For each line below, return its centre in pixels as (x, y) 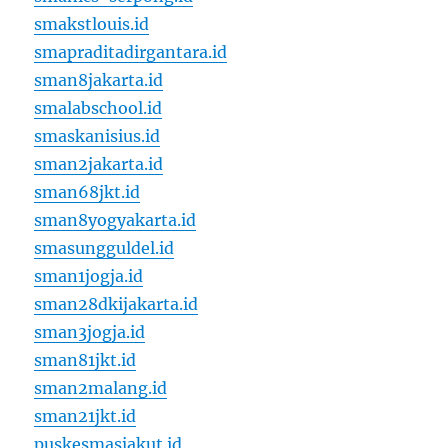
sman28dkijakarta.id (116, 304)
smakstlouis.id (92, 24)
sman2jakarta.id (99, 164)
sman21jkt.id (85, 416)
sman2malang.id (101, 388)
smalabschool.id (98, 108)
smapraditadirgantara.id (131, 52)
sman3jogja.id (90, 332)
